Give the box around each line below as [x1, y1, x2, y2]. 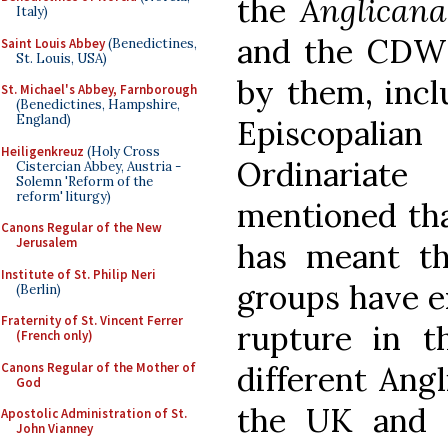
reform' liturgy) [16, 187, 111, 205]
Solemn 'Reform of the [16, 172, 153, 190]
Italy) [16, 3, 48, 20]
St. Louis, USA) [16, 49, 107, 67]
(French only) [16, 327, 93, 344]
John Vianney [16, 420, 93, 437]
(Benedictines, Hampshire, [16, 96, 180, 113]
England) [16, 111, 71, 128]
